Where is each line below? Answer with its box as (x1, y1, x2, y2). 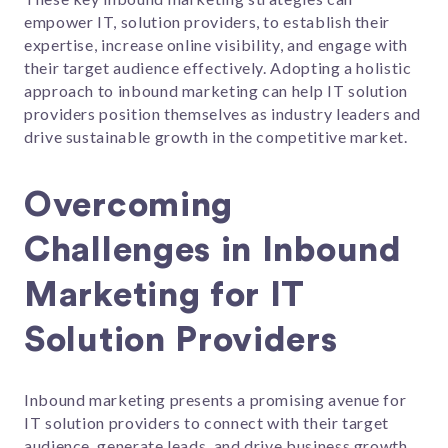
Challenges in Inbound (24, 233, 402, 269)
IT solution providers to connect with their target (24, 413, 390, 433)
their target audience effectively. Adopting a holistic (24, 58, 412, 78)
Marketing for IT (24, 278, 306, 314)
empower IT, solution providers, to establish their (24, 12, 391, 32)
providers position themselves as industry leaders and (24, 104, 421, 124)
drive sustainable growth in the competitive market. (24, 127, 408, 147)
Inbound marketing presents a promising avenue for (24, 390, 407, 410)
